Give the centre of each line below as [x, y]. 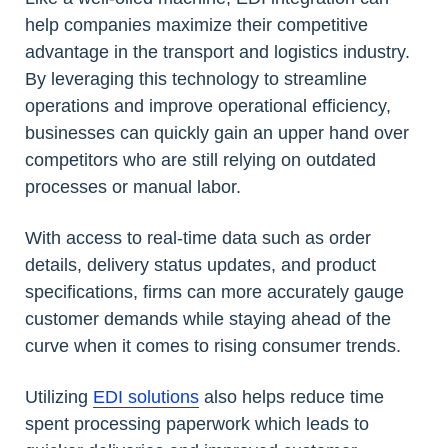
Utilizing [59, 396]
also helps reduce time [291, 396]
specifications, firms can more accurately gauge [214, 291]
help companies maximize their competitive [196, 24]
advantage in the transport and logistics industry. [217, 51]
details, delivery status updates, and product [200, 264]
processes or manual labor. [133, 186]
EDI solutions [146, 396]
